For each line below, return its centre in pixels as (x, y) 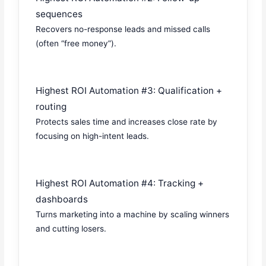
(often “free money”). (76, 43)
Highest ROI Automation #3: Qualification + (129, 91)
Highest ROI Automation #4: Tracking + (120, 183)
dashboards (62, 199)
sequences (59, 14)
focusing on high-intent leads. (93, 136)
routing (51, 107)
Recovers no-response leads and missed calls (123, 29)
